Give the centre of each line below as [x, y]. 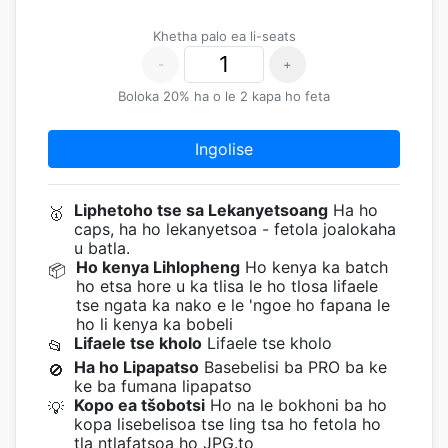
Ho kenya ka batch [314, 267]
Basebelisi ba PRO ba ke [293, 367]
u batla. [102, 248]
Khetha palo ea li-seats [224, 36]
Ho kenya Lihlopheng [158, 267]
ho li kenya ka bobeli [154, 324]
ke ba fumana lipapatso [163, 386]
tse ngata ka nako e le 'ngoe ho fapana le [233, 305]
